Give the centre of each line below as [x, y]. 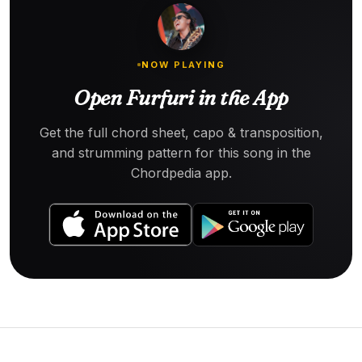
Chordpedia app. [181, 173]
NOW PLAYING [183, 64]
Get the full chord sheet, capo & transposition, [181, 132]
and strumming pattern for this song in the [181, 152]
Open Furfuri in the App [181, 97]
